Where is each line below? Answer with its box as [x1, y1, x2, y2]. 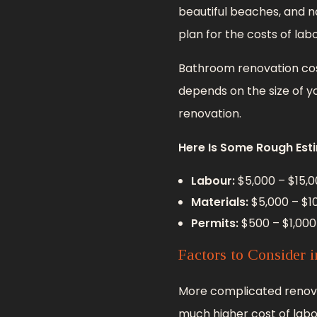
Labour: [190, 172, 235, 189]
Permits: [190, 214, 238, 231]
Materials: [190, 193, 248, 210]
